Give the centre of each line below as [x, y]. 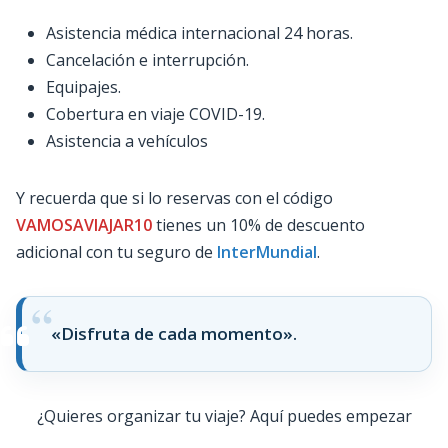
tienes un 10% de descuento [260, 224]
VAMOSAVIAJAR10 [84, 224]
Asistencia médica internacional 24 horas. [199, 32]
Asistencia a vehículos [127, 140]
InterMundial [267, 251]
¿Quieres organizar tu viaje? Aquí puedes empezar [224, 415]
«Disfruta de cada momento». [174, 333]
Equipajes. [83, 86]
